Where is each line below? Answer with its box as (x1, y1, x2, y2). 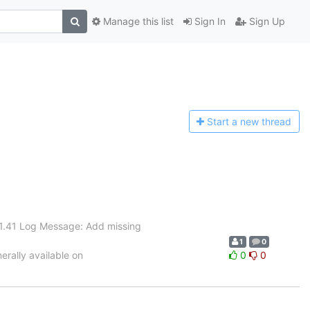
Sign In (192, 15, 226, 28)
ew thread (246, 116, 292, 128)
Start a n (207, 116, 246, 128)
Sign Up (246, 15, 285, 28)
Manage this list (100, 15, 174, 28)
